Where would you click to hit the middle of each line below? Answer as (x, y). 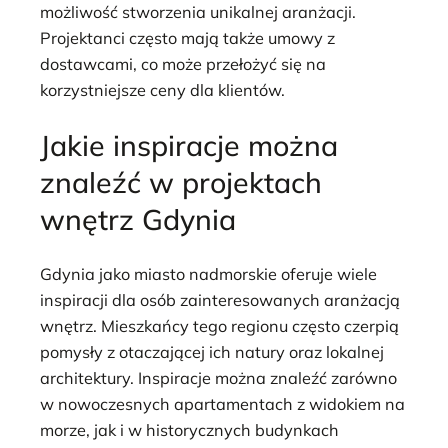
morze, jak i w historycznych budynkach (189, 430)
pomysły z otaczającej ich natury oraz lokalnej (212, 352)
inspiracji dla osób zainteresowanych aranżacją (220, 300)
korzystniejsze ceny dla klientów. (162, 90)
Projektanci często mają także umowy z (187, 38)
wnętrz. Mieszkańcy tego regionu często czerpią (219, 326)
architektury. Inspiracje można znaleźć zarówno (218, 378)
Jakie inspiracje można (189, 144)
